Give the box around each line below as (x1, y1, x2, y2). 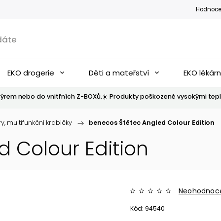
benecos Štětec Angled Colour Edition (89, 118, 215, 127)
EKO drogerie (7, 68, 54, 78)
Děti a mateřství (89, 68, 149, 78)
